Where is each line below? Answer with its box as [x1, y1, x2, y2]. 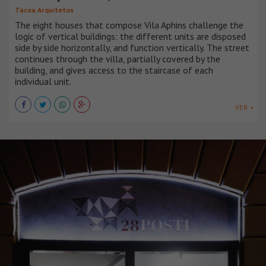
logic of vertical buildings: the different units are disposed [15, 30, 246, 43]
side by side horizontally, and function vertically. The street [15, 42, 249, 54]
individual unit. [15, 75, 71, 88]
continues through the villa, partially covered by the [15, 53, 220, 65]
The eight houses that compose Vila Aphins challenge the [15, 19, 243, 31]
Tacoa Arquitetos [15, 5, 74, 15]
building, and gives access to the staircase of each [15, 64, 213, 77]
